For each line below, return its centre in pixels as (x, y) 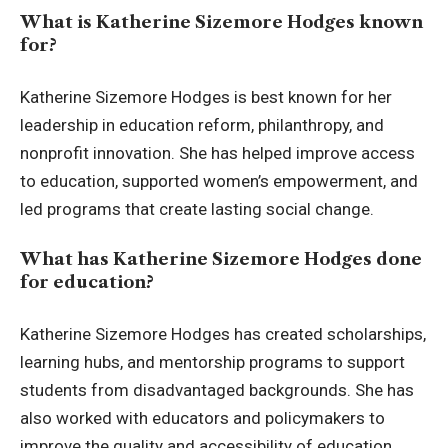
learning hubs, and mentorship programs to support (212, 361)
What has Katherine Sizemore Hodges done (221, 259)
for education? (87, 282)
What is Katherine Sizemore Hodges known (221, 22)
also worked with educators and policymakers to (202, 417)
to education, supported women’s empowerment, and (219, 180)
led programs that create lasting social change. (197, 208)
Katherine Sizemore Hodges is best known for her (206, 96)
